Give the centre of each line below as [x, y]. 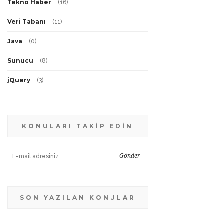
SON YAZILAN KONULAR [78, 197]
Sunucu [20, 60]
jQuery [19, 80]
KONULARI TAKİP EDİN [78, 126]
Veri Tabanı [26, 21]
